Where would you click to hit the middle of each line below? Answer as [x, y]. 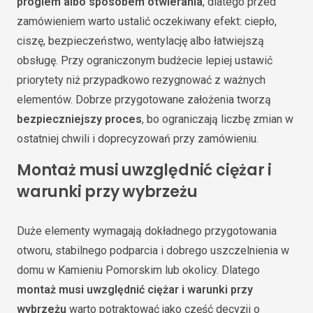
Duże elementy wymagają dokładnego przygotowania [147, 231]
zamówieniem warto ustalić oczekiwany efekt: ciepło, [147, 21]
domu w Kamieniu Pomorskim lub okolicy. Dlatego [138, 270]
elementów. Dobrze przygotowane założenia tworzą [144, 99]
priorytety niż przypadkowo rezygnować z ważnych [141, 80]
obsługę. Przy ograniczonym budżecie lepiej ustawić [145, 60]
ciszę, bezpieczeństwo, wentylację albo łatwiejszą [140, 41]
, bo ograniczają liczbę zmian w [218, 119]
